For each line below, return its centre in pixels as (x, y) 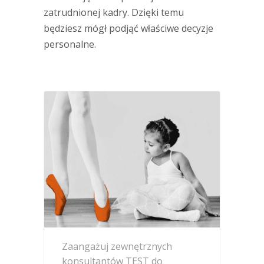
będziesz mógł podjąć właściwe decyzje (128, 28)
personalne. (70, 44)
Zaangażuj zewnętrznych (117, 247)
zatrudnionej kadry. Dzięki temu (114, 12)
